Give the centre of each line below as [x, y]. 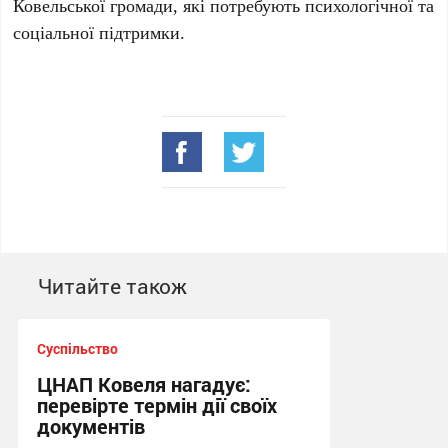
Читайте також [112, 286]
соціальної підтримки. [99, 32]
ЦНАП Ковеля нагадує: [143, 384]
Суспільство [77, 348]
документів [90, 426]
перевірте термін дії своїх [156, 405]
